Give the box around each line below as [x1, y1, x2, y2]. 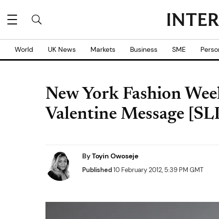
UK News [48, 45, 76, 54]
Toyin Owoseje [92, 152, 138, 160]
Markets [90, 45, 115, 54]
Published [82, 166, 112, 174]
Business [130, 45, 157, 54]
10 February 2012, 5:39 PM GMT [112, 166, 203, 174]
